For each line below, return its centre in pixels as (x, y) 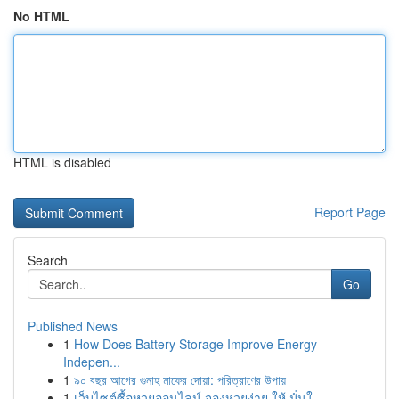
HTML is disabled (62, 162)
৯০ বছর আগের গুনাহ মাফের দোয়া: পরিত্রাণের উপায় (180, 379)
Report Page (350, 212)
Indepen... (92, 362)
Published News (73, 326)
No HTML (41, 16)
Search (48, 260)
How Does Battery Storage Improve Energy (195, 344)
